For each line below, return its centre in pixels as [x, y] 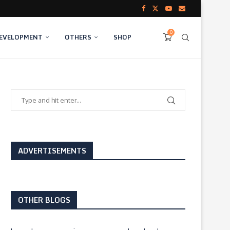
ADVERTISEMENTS [52, 151]
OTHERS [78, 37]
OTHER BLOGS [44, 200]
